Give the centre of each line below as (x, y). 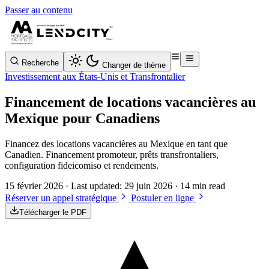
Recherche (40, 63)
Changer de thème (134, 65)
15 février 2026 (34, 186)
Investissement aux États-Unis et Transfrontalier (95, 77)
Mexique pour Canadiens (82, 118)
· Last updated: (95, 186)
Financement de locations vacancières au (130, 102)
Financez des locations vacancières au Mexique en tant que (116, 144)
